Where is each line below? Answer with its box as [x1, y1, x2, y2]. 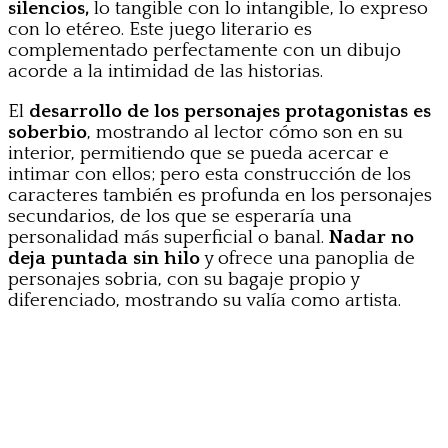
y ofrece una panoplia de [200, 247, 415, 269]
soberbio [8, 121, 87, 143]
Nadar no [329, 226, 414, 248]
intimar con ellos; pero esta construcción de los [8, 163, 411, 185]
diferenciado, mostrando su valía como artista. [8, 289, 401, 311]
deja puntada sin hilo [8, 247, 200, 269]
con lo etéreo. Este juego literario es [8, 18, 312, 40]
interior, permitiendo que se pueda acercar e [8, 142, 389, 164]
